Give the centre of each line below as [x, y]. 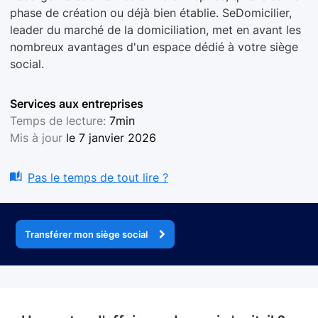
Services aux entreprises [77, 104]
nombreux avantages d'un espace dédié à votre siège [154, 47]
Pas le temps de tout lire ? [98, 177]
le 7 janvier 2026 [111, 138]
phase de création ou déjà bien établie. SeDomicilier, [151, 13]
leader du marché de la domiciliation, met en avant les [155, 30]
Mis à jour [38, 138]
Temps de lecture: [60, 121]
